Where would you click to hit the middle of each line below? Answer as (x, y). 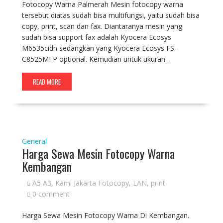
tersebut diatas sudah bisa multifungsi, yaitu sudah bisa (111, 15)
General (34, 141)
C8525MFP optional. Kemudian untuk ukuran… (96, 59)
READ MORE (47, 82)
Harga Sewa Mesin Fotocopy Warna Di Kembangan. (105, 215)
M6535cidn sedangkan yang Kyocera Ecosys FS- (99, 48)
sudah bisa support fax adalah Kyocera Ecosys (96, 37)
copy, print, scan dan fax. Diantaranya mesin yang (102, 26)
